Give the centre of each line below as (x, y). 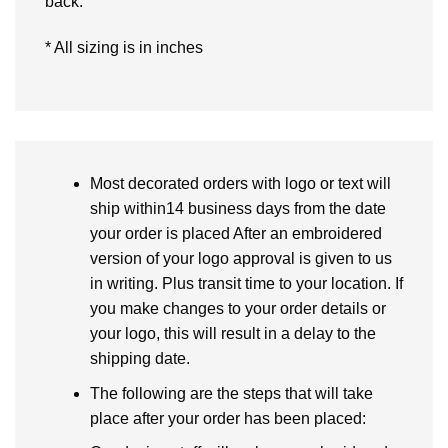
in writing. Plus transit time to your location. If (246, 283)
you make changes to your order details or (237, 308)
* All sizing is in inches (124, 48)
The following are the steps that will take (231, 393)
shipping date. (139, 358)
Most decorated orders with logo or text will (240, 183)
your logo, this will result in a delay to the (232, 333)
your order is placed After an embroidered (235, 233)
